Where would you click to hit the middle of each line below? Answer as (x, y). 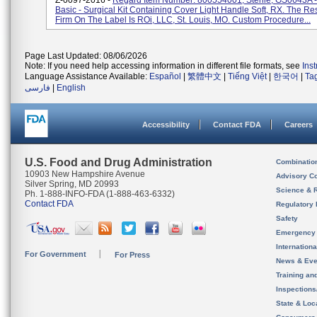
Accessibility (166, 125)
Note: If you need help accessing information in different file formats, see (163, 66)
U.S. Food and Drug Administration (119, 162)
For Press (132, 255)
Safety (287, 218)
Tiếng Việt (247, 76)
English (71, 88)
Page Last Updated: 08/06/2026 (86, 56)
